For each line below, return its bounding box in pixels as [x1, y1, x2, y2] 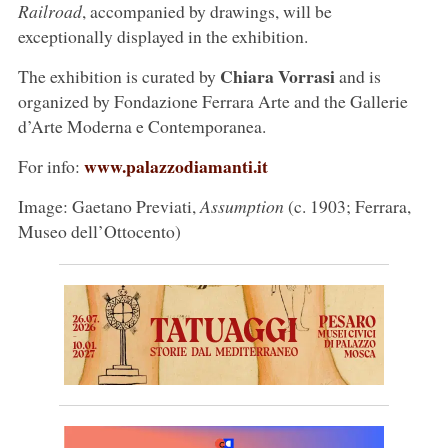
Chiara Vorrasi [219, 62, 335, 89]
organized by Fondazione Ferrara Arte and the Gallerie [17, 88, 408, 113]
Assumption [199, 193, 284, 218]
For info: [17, 153, 84, 178]
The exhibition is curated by [17, 63, 220, 88]
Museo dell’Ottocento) [17, 218, 181, 243]
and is [334, 63, 381, 88]
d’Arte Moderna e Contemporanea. [17, 113, 266, 138]
